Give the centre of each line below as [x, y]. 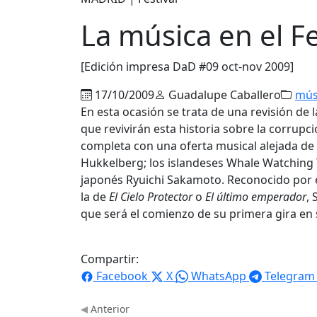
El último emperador [256, 196]
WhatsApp [219, 276]
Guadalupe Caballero [223, 94]
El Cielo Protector [151, 196]
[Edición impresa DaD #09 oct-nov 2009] [187, 66]
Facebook [122, 276]
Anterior [109, 309]
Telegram [290, 276]
